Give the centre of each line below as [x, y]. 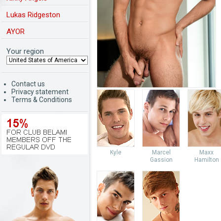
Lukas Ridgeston [33, 15]
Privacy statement [40, 92]
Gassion [161, 160]
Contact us [28, 84]
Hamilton [206, 160]
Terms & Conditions [42, 100]
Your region [25, 51]
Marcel [161, 152]
